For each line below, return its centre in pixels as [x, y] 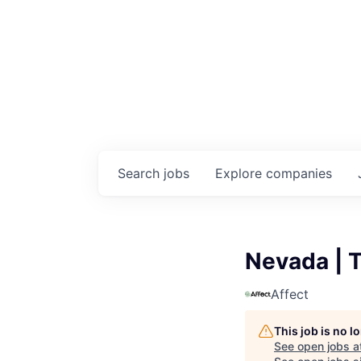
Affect [290, 294]
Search [141, 173]
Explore [241, 173]
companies [299, 173]
